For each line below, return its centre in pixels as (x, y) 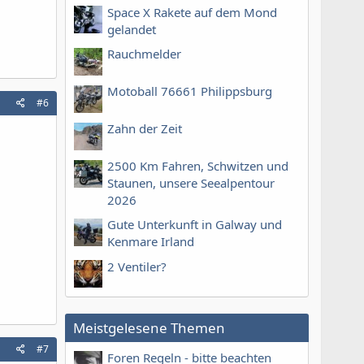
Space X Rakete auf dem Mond (192, 12)
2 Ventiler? (137, 266)
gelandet (132, 29)
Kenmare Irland (151, 242)
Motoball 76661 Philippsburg (190, 91)
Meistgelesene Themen (149, 328)
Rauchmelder (144, 54)
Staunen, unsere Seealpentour (191, 183)
